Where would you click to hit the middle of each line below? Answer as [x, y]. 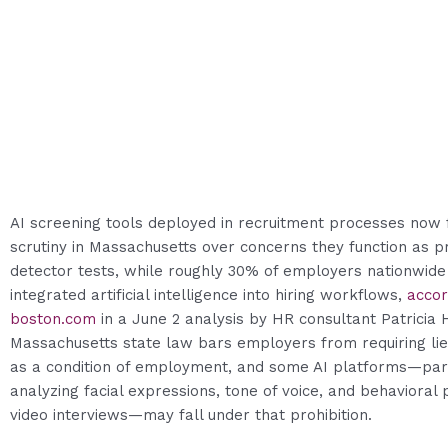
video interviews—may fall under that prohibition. [191, 414]
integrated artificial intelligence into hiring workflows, [208, 294]
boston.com [53, 318]
